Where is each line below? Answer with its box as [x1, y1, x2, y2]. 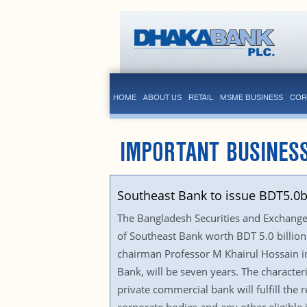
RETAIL [188, 93, 213, 102]
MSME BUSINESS [219, 93, 283, 102]
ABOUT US [143, 93, 182, 102]
